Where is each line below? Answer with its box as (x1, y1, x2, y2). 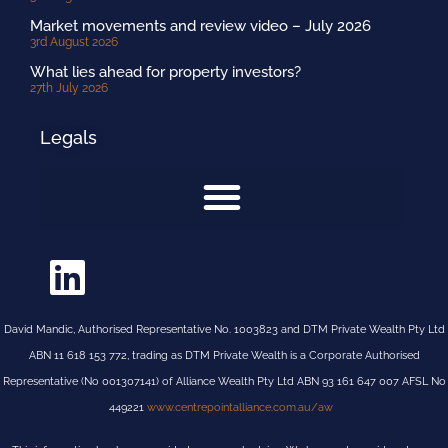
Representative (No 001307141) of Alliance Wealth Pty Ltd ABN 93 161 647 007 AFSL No (2, 375, 446, 389)
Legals (40, 127, 97, 149)
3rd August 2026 (30, 35, 118, 50)
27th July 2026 (30, 81, 108, 96)
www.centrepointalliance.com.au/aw (147, 401, 339, 415)
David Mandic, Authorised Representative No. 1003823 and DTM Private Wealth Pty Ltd (3, 323, 445, 337)
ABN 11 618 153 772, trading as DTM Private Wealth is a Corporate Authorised (28, 349, 420, 363)
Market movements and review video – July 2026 (30, 17, 371, 36)
